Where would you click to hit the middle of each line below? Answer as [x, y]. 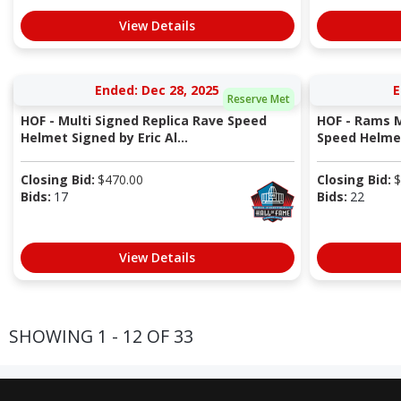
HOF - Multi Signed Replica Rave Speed [143, 121]
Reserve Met [259, 98]
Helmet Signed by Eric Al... [104, 138]
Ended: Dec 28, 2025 [157, 90]
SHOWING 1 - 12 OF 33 [101, 336]
